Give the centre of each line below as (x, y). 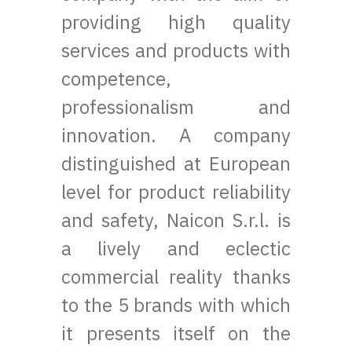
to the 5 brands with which (176, 305)
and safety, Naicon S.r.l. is (176, 220)
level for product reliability (176, 192)
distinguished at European (176, 164)
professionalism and (176, 107)
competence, (117, 79)
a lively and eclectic (176, 249)
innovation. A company (176, 136)
